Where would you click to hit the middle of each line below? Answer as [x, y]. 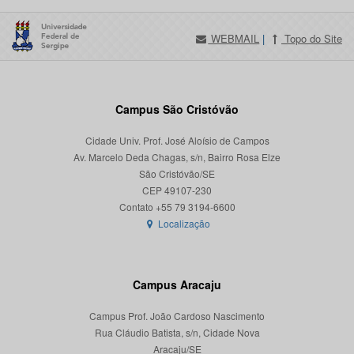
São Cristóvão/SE [177, 174]
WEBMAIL [234, 39]
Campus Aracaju [177, 285]
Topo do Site [311, 39]
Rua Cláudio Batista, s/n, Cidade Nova [177, 333]
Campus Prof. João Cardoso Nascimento [177, 316]
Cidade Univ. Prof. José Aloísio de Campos [177, 141]
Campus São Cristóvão [177, 109]
